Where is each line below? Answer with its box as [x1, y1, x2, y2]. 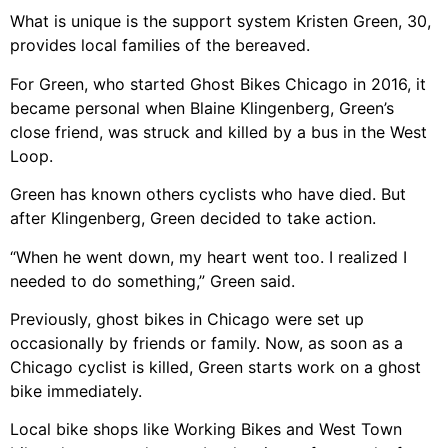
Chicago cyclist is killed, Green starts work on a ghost [10, 356, 421, 377]
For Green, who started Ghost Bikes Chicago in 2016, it [10, 73, 426, 94]
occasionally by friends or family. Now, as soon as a [10, 332, 403, 353]
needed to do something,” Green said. [10, 270, 295, 291]
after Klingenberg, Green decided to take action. [10, 208, 376, 229]
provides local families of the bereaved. [10, 35, 310, 56]
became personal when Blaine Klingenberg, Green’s [10, 97, 394, 118]
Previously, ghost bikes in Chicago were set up [10, 308, 364, 329]
